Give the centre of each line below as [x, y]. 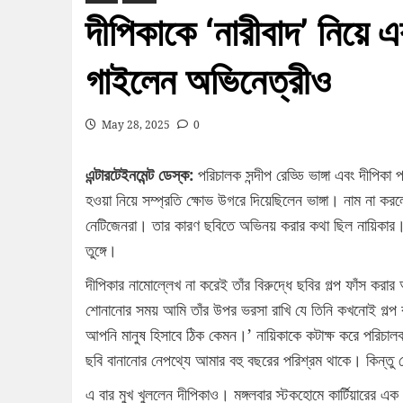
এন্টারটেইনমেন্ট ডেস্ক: [139, 175]
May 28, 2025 [135, 125]
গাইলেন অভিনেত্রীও [208, 81]
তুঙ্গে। [101, 251]
